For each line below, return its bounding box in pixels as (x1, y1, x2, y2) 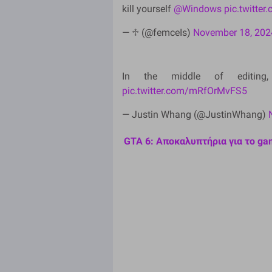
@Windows (174, 2, 222, 15)
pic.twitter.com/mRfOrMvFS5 (122, 84, 247, 97)
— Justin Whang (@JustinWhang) (122, 108, 268, 120)
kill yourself (122, 2, 174, 15)
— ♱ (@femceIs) (122, 26, 193, 38)
